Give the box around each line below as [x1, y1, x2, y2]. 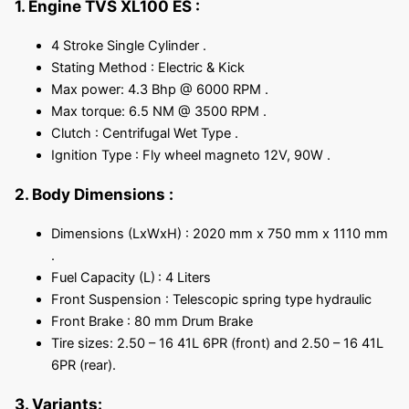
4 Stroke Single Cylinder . [50, 37, 206, 54]
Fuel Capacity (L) [50, 269, 155, 287]
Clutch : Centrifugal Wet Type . [50, 125, 238, 142]
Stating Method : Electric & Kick [50, 59, 245, 76]
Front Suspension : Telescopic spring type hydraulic [50, 291, 372, 309]
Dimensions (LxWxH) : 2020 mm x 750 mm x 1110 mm [50, 225, 388, 243]
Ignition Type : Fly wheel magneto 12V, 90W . [50, 147, 330, 163]
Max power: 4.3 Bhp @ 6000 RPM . [50, 81, 268, 98]
